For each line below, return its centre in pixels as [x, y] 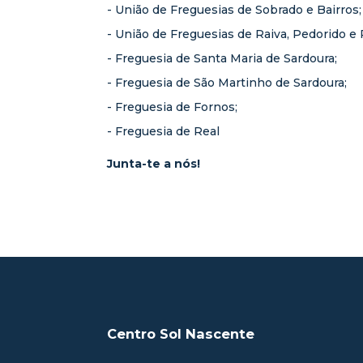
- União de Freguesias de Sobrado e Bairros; [234, 10]
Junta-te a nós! [154, 164]
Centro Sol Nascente [181, 334]
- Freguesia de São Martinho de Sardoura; [227, 83]
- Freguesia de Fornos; [172, 107]
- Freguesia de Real [163, 131]
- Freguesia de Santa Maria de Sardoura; [222, 58]
